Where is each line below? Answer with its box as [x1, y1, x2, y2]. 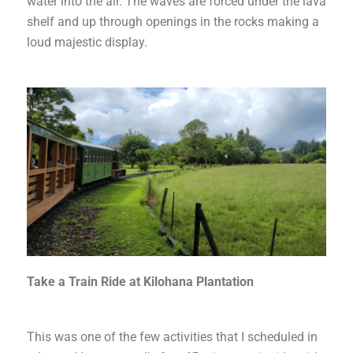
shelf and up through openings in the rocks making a [27, 13, 319, 29]
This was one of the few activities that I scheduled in [27, 329, 318, 344]
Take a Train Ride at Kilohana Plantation [27, 273, 254, 289]
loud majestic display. [27, 34, 154, 50]
